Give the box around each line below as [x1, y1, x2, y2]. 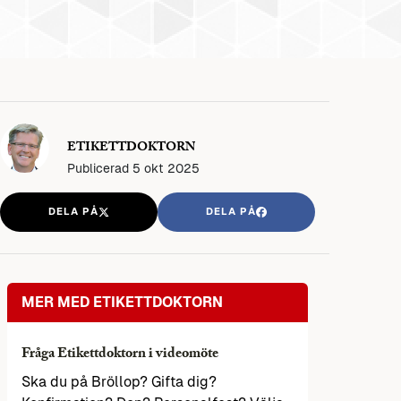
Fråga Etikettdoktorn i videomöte [21, 343, 218, 368]
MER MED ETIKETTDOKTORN [21, 294, 223, 311]
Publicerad [67, 160, 132, 175]
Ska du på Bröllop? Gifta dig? [21, 373, 217, 391]
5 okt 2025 [132, 160, 200, 175]
